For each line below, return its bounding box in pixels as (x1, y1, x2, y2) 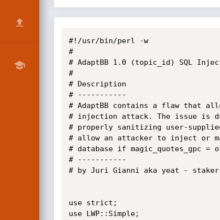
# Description (68, 80, 126, 88)
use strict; (68, 198, 117, 207)
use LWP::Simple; (68, 209, 139, 218)
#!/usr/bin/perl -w (68, 36, 148, 45)
